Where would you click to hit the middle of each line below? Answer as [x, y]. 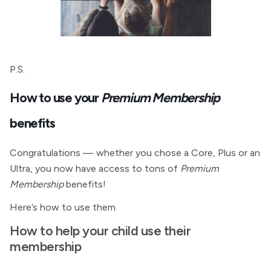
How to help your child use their [100, 230]
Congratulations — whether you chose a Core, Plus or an [135, 153]
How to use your [55, 97]
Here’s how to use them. [64, 207]
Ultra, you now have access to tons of [95, 168]
